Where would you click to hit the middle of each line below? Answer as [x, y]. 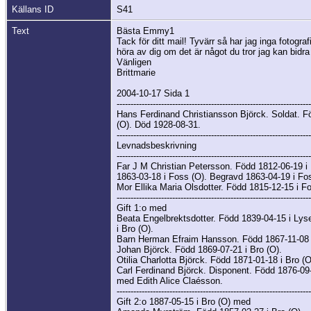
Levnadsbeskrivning [157, 146]
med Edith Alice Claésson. [170, 281]
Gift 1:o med [142, 208]
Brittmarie [136, 73]
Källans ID [33, 10]
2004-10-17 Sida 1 [153, 94]
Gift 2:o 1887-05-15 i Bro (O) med [184, 302]
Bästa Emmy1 [145, 31]
